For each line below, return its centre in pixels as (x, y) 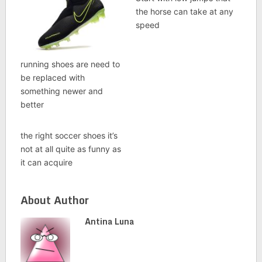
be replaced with (52, 78)
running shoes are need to (70, 64)
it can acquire (46, 163)
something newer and (61, 91)
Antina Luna (109, 222)
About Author (54, 200)
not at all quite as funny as (70, 149)
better (32, 105)
